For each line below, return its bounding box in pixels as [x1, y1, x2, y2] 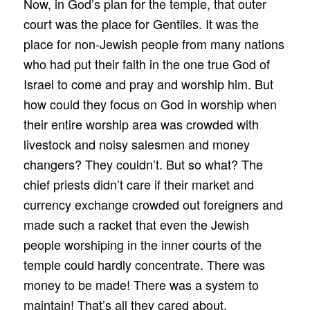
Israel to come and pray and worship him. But [23, 74, 273, 93]
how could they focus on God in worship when [23, 94, 277, 113]
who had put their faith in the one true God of [23, 54, 270, 73]
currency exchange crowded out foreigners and [23, 194, 283, 213]
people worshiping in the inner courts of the [23, 235, 262, 253]
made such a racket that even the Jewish [23, 215, 249, 233]
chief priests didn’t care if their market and [23, 174, 254, 193]
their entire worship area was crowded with [23, 114, 259, 133]
